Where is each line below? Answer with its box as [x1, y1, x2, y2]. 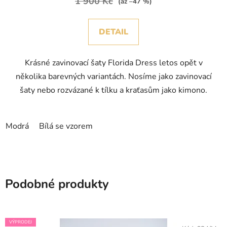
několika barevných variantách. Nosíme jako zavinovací [15, 71, 212, 83]
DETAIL [99, 26, 128, 38]
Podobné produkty [5, 176, 109, 193]
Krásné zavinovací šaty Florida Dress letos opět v [24, 57, 203, 69]
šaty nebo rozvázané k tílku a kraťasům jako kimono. [20, 85, 207, 96]
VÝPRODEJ [9, 219, 32, 225]
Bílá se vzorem [39, 121, 93, 132]
